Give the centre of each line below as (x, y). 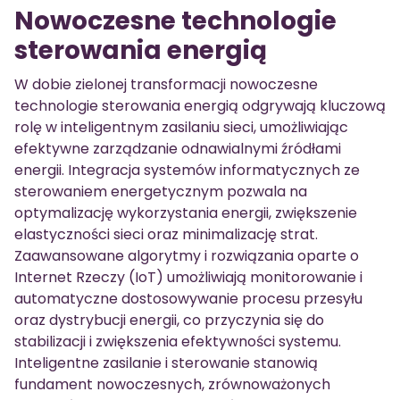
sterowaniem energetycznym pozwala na (161, 191)
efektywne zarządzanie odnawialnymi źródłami (178, 148)
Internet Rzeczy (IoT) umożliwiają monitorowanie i (188, 277)
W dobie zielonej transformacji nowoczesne (166, 84)
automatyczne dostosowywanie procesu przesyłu (188, 298)
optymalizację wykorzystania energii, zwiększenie (186, 212)
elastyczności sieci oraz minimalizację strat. (166, 234)
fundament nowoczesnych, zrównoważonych (172, 384)
